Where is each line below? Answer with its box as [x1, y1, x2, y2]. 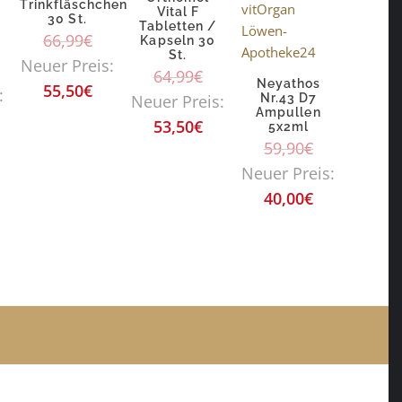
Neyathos [256, 75, 321, 91]
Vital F [156, 4, 199, 19]
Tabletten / [138, 18, 217, 33]
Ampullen [256, 104, 321, 119]
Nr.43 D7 [259, 90, 318, 105]
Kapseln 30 [140, 32, 215, 48]
